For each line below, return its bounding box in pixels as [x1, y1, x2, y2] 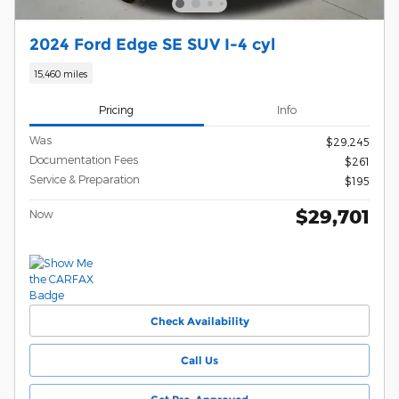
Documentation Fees [29, 153, 138, 167]
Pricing [99, 102, 134, 116]
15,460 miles [34, 67, 88, 79]
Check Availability [150, 313, 249, 328]
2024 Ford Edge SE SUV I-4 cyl [29, 35, 275, 54]
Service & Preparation [29, 173, 140, 186]
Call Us [181, 354, 218, 368]
